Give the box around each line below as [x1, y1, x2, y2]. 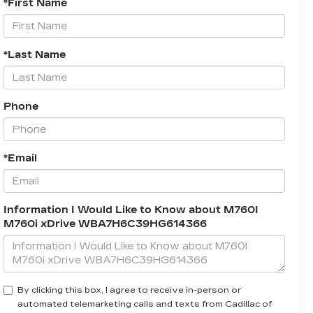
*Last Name [3, 49, 66, 61]
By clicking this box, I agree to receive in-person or [17, 285, 241, 296]
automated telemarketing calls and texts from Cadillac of [17, 299, 272, 310]
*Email [3, 152, 37, 165]
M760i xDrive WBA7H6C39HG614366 [3, 218, 207, 231]
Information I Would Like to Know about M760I [3, 204, 259, 217]
